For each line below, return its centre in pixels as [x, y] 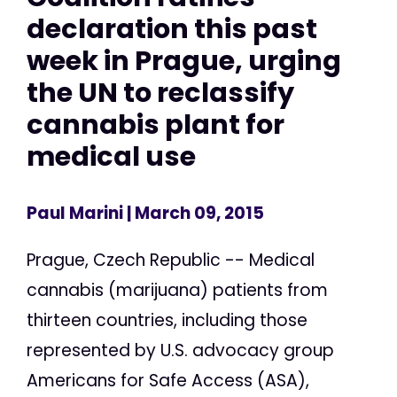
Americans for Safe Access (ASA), [168, 380]
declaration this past [172, 29]
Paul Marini [75, 213]
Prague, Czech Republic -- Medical [171, 260]
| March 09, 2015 [194, 213]
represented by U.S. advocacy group [180, 350]
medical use [111, 157]
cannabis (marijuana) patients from [177, 290]
